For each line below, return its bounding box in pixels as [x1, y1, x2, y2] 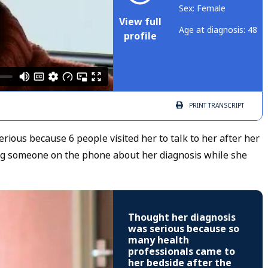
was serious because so [128, 222, 239, 236]
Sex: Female [179, 2, 226, 15]
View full [119, 15, 162, 29]
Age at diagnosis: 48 [179, 24, 257, 36]
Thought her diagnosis [128, 211, 236, 225]
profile [123, 29, 157, 44]
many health [128, 233, 189, 248]
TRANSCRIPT [206, 101, 244, 111]
